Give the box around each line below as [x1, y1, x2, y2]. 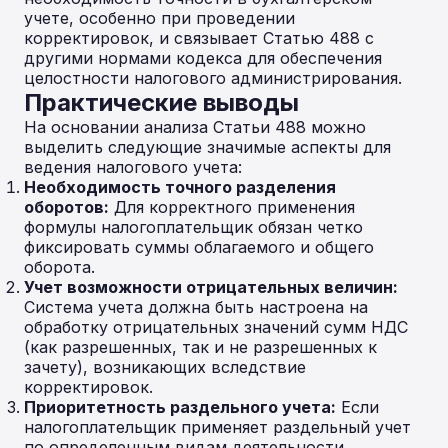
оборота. [24, 257, 95, 277]
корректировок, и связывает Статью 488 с [24, 28, 374, 48]
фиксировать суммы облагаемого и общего [24, 237, 374, 257]
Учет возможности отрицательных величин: [24, 277, 398, 297]
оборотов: [24, 197, 109, 217]
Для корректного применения [109, 197, 355, 217]
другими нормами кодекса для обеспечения [24, 48, 382, 68]
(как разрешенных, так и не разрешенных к [24, 337, 377, 357]
